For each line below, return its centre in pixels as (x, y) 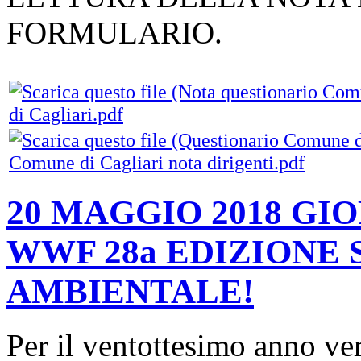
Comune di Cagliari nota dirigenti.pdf (157, 163)
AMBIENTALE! (130, 292)
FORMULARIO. (114, 33)
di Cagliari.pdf (66, 114)
